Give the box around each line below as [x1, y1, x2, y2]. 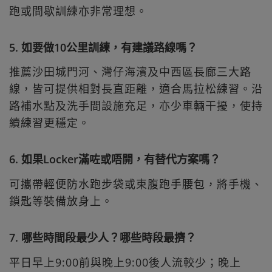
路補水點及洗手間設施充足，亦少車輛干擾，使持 [9, 98, 263, 114]
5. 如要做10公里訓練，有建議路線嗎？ [9, 39, 197, 55]
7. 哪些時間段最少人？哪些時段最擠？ [9, 230, 196, 245]
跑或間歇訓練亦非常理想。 [9, 3, 148, 18]
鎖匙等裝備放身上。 [9, 194, 113, 209]
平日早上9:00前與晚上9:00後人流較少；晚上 [9, 254, 241, 270]
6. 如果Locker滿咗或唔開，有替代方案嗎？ [9, 152, 220, 167]
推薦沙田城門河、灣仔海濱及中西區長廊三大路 [9, 64, 251, 80]
